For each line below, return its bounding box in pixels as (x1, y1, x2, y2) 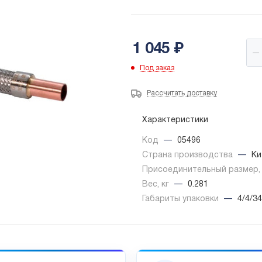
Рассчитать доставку (147, 90, 217, 97)
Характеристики (142, 116, 208, 125)
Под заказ (140, 65, 174, 72)
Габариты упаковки (142, 195, 221, 204)
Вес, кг (142, 181, 171, 189)
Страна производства (142, 151, 235, 160)
